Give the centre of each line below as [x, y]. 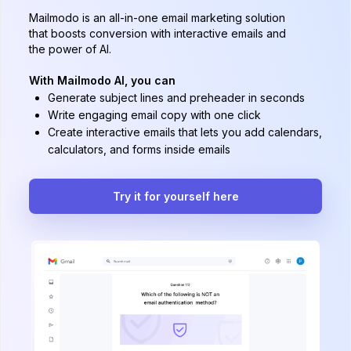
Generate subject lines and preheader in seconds [176, 97]
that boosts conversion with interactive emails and [157, 33]
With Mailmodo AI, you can [102, 80]
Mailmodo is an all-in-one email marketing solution [157, 17]
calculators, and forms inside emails [139, 149]
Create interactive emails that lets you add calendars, [185, 132]
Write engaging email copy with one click [154, 114]
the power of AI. [70, 49]
